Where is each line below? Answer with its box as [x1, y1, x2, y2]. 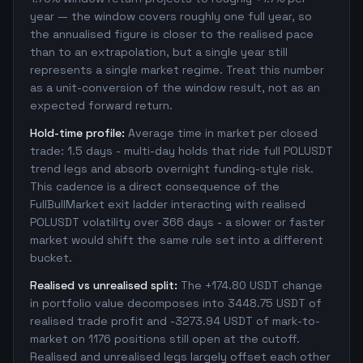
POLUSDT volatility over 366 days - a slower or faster [30, 215, 325, 229]
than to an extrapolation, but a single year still [30, 45, 288, 59]
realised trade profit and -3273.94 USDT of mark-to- [30, 314, 320, 328]
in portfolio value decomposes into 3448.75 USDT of [30, 296, 322, 310]
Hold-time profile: [30, 126, 125, 140]
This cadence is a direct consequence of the [30, 179, 280, 194]
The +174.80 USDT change [181, 278, 322, 293]
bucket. [30, 250, 72, 265]
